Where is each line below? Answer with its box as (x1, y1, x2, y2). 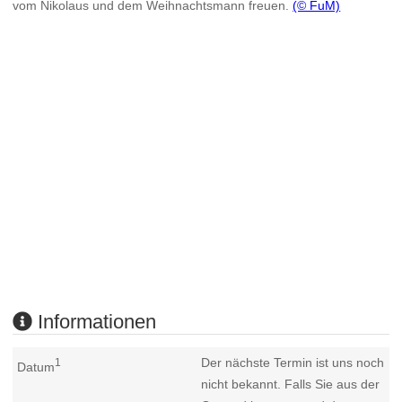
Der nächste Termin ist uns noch (201, 355, 385, 371)
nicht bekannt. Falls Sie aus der (201, 377, 380, 392)
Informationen (32, 310, 157, 333)
